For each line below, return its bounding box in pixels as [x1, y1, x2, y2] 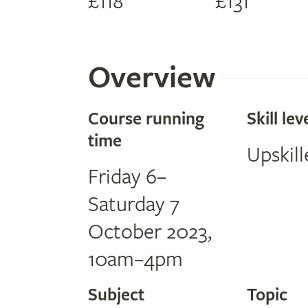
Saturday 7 [88, 192, 179, 217]
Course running [88, 108, 204, 130]
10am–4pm [88, 247, 183, 272]
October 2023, [88, 219, 212, 245]
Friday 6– [88, 164, 166, 190]
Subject [88, 284, 144, 306]
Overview [88, 59, 215, 97]
